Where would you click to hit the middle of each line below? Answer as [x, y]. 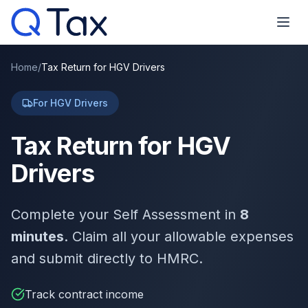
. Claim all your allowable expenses [179, 236]
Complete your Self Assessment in [125, 214]
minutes [37, 236]
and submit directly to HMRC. [107, 258]
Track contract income [84, 294]
